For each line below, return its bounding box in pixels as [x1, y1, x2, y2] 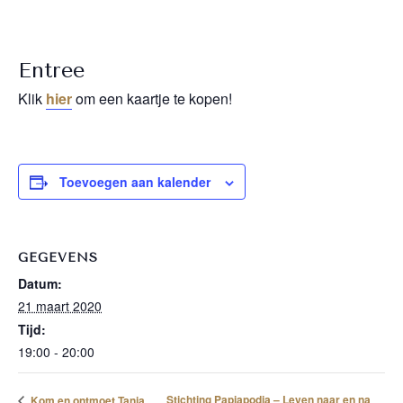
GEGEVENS [18, 250, 98, 265]
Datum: [18, 274, 62, 292]
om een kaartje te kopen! [72, 88, 232, 109]
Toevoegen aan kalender [59, 173, 210, 191]
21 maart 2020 [18, 297, 102, 315]
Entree [18, 58, 85, 83]
